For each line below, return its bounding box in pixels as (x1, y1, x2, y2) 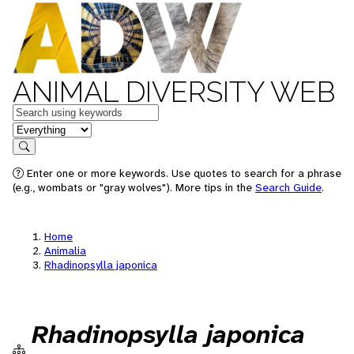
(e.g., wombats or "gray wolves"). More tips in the (13, 180, 255, 194)
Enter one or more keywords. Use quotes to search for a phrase (24, 166, 341, 180)
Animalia (44, 243, 86, 258)
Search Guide (255, 180, 322, 194)
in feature (12, 120, 64, 137)
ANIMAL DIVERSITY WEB (13, 75, 335, 108)
